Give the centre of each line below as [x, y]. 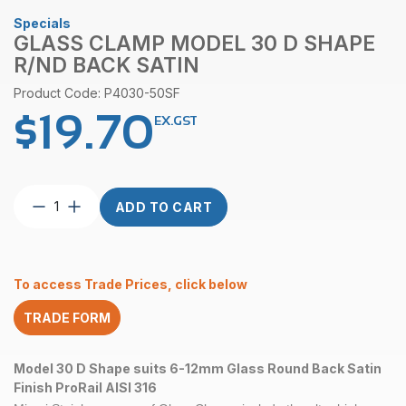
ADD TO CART [164, 207]
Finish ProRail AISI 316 [85, 387]
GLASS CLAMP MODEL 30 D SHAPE [194, 43]
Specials [42, 23]
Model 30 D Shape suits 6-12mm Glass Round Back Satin [198, 368]
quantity [77, 360]
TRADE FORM [67, 318]
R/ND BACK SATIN [106, 65]
